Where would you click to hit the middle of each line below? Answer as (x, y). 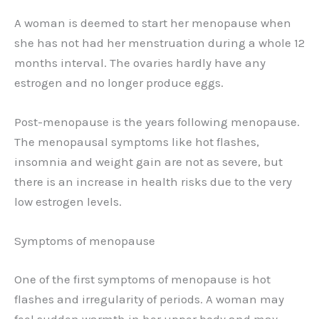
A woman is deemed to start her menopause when (153, 22)
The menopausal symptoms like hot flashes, (137, 141)
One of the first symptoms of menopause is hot (142, 279)
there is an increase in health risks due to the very (153, 181)
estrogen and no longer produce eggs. (119, 82)
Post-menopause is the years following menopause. (157, 121)
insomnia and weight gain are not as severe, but (148, 161)
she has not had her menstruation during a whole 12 (159, 42)
